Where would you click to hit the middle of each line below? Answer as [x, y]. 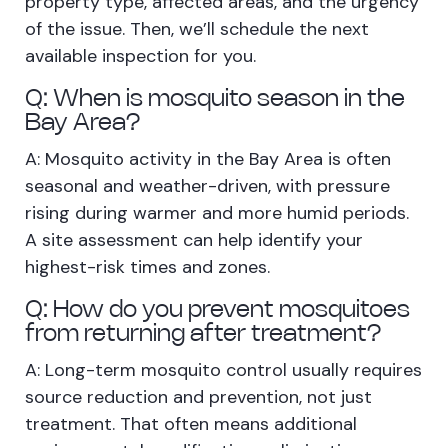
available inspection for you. [140, 56]
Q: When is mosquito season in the [215, 100]
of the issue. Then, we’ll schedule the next [197, 29]
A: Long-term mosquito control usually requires [223, 370]
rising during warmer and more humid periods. [217, 213]
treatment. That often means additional [191, 424]
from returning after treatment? [203, 335]
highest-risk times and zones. [147, 267]
